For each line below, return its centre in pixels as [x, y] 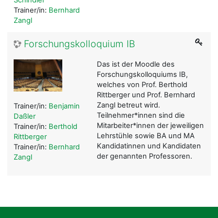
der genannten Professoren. [144, 156]
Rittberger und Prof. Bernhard [146, 95]
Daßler [25, 117]
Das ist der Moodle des [136, 64]
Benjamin [64, 106]
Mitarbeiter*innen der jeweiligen [150, 125]
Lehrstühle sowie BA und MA [145, 136]
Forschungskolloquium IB [80, 44]
